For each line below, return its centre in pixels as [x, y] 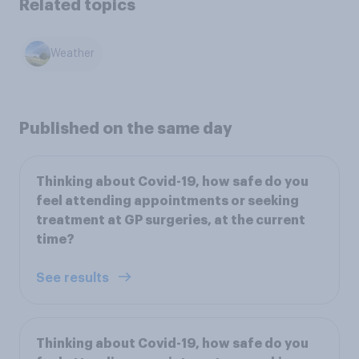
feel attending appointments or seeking [167, 201]
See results [74, 278]
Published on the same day [126, 128]
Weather [73, 54]
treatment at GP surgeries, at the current [171, 220]
